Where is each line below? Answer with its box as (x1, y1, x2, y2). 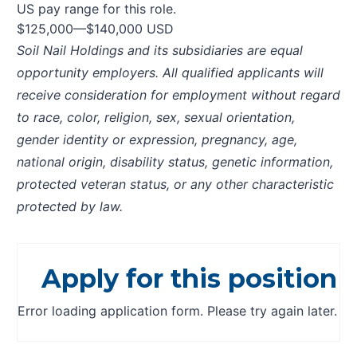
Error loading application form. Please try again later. (18, 303, 337, 320)
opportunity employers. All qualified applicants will (17, 65, 324, 81)
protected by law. (17, 198, 123, 215)
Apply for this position (41, 263, 337, 295)
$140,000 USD (86, 21, 174, 37)
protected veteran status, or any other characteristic (17, 176, 334, 193)
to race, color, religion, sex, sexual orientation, (17, 109, 295, 126)
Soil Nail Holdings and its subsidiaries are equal (17, 42, 303, 59)
